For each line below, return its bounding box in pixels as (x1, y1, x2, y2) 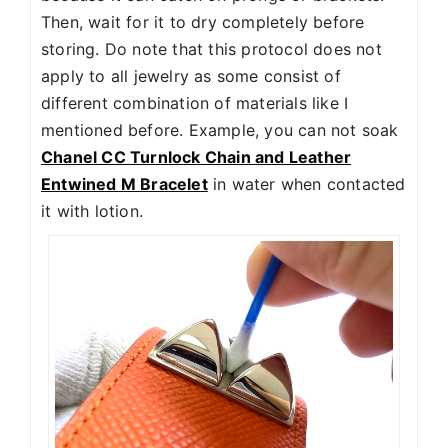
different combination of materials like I (41, 93, 349, 114)
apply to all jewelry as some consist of (41, 66, 341, 87)
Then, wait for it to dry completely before (41, 12, 365, 33)
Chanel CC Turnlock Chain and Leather (41, 147, 352, 168)
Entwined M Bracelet (41, 174, 208, 195)
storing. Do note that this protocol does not (41, 39, 382, 60)
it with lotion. (41, 201, 143, 222)
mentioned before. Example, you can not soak (41, 120, 399, 141)
